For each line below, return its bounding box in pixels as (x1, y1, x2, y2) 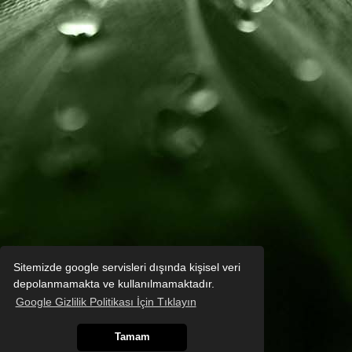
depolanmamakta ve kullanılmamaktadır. (13, 277, 214, 290)
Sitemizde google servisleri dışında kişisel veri (13, 260, 240, 273)
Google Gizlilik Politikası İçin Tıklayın (15, 295, 196, 309)
